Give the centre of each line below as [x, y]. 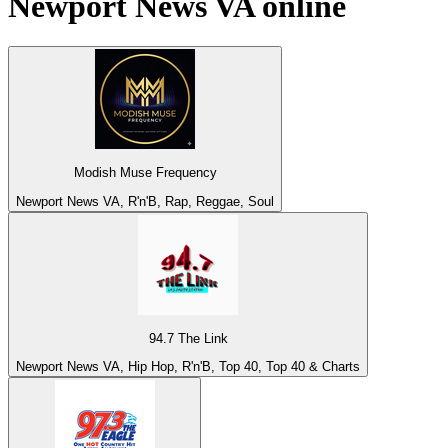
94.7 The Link [188, 339]
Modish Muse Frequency [145, 173]
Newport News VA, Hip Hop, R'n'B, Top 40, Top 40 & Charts [188, 367]
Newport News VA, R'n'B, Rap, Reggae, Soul [145, 201]
